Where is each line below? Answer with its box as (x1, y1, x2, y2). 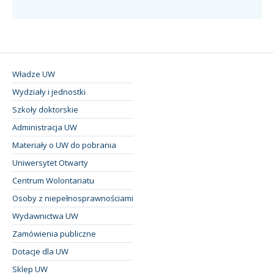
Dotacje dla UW (12, 245, 68, 257)
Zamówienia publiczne (12, 228, 96, 239)
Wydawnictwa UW (12, 210, 78, 221)
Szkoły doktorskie (12, 103, 78, 115)
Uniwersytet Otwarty (12, 157, 88, 168)
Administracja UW (12, 121, 77, 133)
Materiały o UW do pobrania (12, 139, 116, 150)
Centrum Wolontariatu (12, 174, 94, 186)
